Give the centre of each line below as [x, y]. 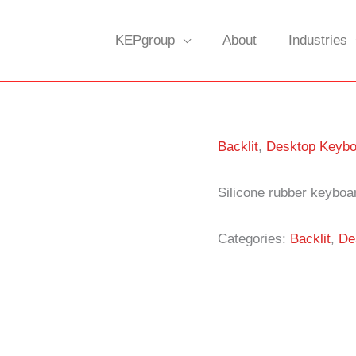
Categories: [254, 238]
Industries [318, 40]
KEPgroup [145, 40]
